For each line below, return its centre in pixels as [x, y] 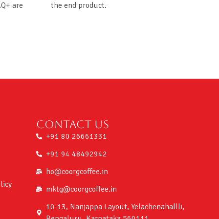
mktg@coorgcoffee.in [81, 189]
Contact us [72, 124]
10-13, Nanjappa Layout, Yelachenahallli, [115, 207]
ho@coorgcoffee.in [77, 172]
